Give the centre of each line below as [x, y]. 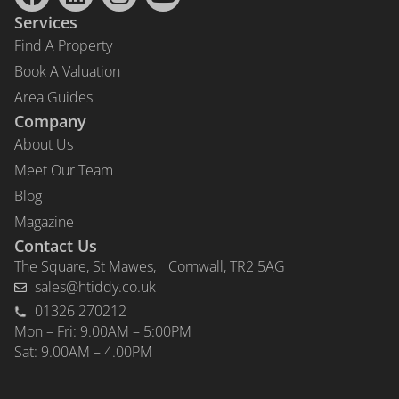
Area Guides [53, 98]
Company [50, 122]
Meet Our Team [64, 171]
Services [46, 23]
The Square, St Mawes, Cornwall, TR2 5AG [150, 267]
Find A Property [63, 46]
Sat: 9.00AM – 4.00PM [83, 352]
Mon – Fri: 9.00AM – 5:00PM [103, 332]
